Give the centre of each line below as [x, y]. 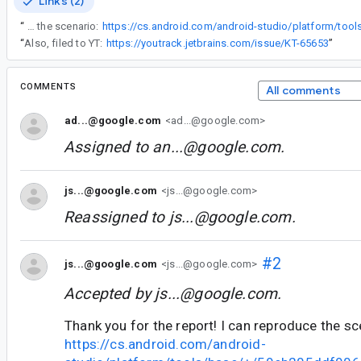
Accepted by [110, 294]
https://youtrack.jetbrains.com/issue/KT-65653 [217, 43]
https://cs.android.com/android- [165, 344]
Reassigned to [116, 218]
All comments [303, 90]
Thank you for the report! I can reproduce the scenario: [67, 26]
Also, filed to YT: [64, 43]
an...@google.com [217, 147]
